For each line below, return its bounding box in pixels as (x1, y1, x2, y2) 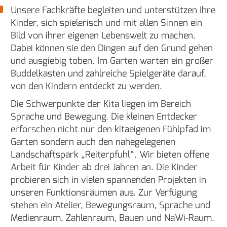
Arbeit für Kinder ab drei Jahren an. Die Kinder (11, 161, 198, 173)
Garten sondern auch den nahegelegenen (11, 135, 175, 148)
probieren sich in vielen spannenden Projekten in (11, 173, 206, 186)
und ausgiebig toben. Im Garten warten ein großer (11, 54, 213, 67)
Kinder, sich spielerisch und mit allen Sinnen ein (11, 16, 202, 29)
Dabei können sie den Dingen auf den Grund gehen (11, 42, 213, 54)
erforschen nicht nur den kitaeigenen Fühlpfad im (11, 123, 211, 135)
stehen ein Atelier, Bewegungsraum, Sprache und (11, 199, 210, 211)
